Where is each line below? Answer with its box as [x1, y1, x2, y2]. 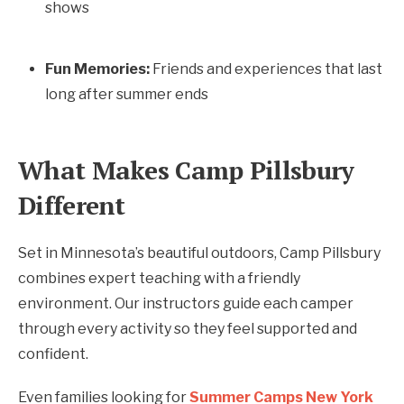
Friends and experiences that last [150, 60, 382, 78]
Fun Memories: [45, 60, 150, 78]
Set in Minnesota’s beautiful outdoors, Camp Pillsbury [18, 243, 381, 262]
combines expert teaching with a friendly [18, 269, 300, 287]
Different [18, 188, 125, 222]
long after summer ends [45, 85, 208, 103]
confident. [18, 344, 88, 363]
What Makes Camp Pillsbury [18, 152, 354, 187]
